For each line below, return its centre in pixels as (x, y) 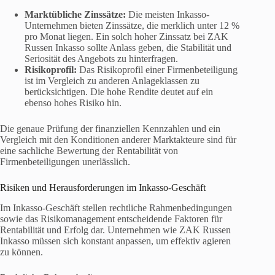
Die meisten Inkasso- (168, 14)
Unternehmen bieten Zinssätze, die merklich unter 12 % (132, 25)
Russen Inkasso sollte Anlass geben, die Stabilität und (128, 47)
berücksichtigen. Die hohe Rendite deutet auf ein (119, 91)
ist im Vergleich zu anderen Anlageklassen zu (112, 80)
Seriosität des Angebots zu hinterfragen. (101, 58)
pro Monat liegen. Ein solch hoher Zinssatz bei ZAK (126, 36)
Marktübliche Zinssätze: (75, 14)
